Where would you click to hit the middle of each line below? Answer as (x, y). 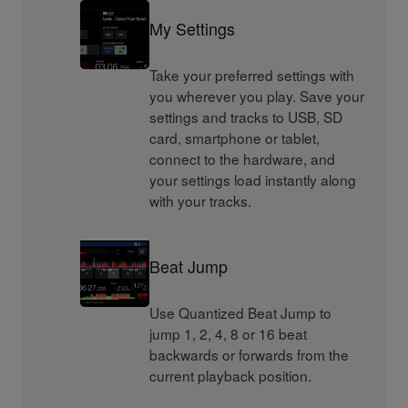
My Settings (193, 28)
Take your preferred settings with (252, 75)
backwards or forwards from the (250, 355)
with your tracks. (201, 201)
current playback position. (231, 376)
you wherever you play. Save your (257, 96)
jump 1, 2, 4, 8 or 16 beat (229, 334)
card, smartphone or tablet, (235, 138)
